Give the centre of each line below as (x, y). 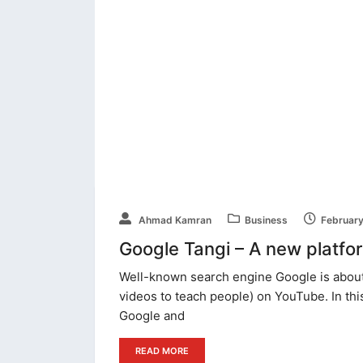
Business (266, 220)
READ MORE (162, 351)
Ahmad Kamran (174, 220)
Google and (152, 316)
